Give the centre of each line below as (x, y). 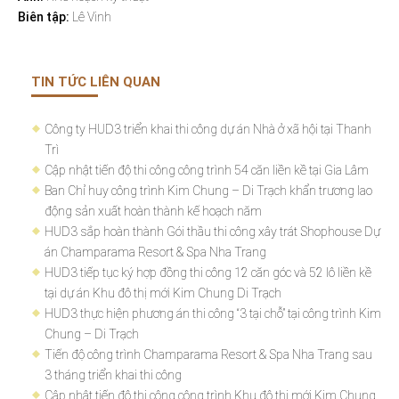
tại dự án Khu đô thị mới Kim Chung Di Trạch (163, 293)
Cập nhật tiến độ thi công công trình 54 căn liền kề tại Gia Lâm (207, 170)
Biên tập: (45, 16)
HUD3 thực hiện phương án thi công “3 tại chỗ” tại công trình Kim (213, 313)
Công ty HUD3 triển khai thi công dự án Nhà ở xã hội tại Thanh (208, 129)
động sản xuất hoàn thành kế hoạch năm (153, 211)
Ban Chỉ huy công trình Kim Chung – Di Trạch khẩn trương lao (208, 190)
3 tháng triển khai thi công (113, 375)
